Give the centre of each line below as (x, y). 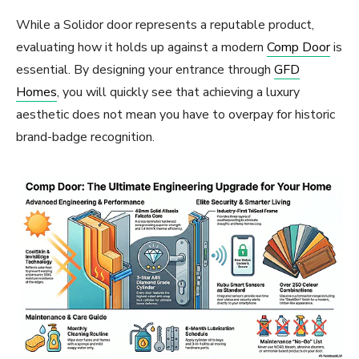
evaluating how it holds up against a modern (141, 47)
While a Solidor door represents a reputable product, (165, 24)
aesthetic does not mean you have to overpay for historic (175, 114)
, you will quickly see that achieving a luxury (178, 92)
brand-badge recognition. (85, 137)
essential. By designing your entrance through (145, 69)
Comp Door (298, 47)
